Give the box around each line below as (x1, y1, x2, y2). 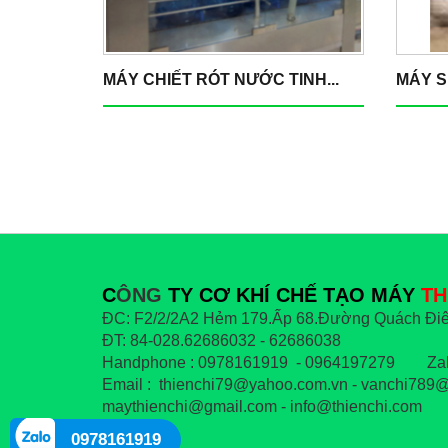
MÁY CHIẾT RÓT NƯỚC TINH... (103, 71, 339, 88)
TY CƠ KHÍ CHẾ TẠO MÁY (168, 284, 415, 306)
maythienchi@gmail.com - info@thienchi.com (102, 398, 430, 415)
